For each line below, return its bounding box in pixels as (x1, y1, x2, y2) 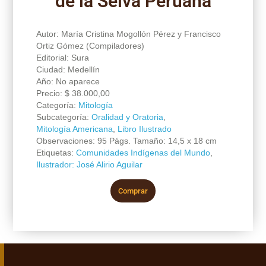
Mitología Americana (36, 123, 113, 134)
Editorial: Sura (36, 52, 89, 62)
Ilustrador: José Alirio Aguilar (36, 159, 142, 169)
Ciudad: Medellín (36, 64, 100, 74)
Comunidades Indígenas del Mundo (75, 147, 210, 157)
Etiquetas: (36, 147, 76, 157)
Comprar (118, 186, 148, 195)
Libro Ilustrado (117, 123, 172, 134)
